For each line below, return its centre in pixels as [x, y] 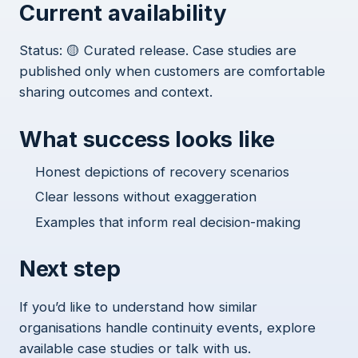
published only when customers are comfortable [172, 72]
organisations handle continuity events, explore [167, 327]
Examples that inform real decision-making [168, 222]
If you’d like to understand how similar [138, 306]
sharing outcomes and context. [116, 92]
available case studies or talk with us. [135, 348]
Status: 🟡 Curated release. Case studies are [158, 51]
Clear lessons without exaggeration [146, 197]
